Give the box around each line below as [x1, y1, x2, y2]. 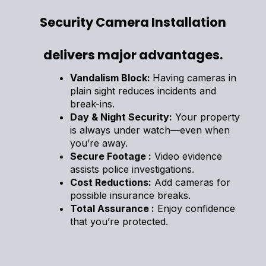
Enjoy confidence [154, 202, 235, 214]
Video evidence [151, 150, 222, 162]
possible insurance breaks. [70, 189, 191, 201]
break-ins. [70, 97, 115, 110]
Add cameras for [151, 176, 230, 188]
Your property [172, 110, 240, 123]
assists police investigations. [70, 163, 194, 175]
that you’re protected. [70, 215, 168, 227]
